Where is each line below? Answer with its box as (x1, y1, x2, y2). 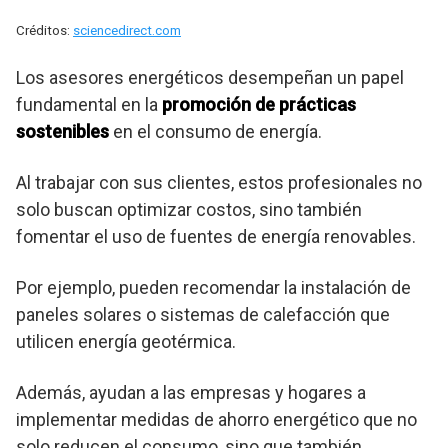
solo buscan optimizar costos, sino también (16, 199, 362, 221)
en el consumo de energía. (109, 121, 322, 143)
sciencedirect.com (73, 23, 181, 39)
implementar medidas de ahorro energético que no (16, 409, 417, 431)
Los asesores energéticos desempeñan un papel (16, 67, 404, 89)
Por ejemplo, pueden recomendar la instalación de (16, 277, 411, 299)
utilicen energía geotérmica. (16, 331, 236, 353)
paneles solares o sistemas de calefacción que (16, 304, 390, 326)
